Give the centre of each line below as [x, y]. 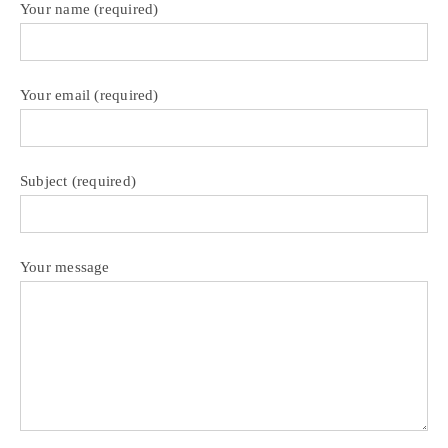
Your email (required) [89, 95]
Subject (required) [78, 181]
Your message [64, 267]
